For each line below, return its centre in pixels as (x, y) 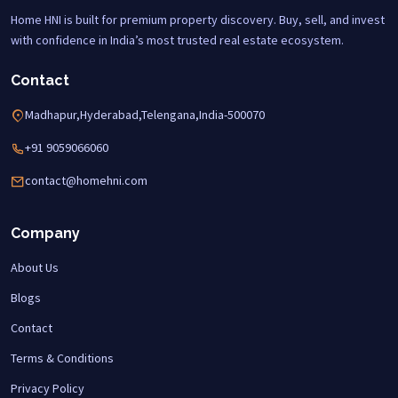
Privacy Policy (48, 388)
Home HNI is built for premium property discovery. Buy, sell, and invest (198, 19)
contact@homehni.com (86, 180)
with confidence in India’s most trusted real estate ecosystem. (177, 40)
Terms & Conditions (62, 358)
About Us (35, 267)
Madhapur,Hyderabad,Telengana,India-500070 (145, 114)
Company (45, 233)
